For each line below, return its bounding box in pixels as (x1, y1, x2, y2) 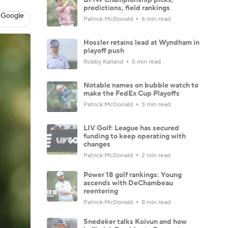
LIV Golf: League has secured (83, 123, 179, 133)
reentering (83, 186, 118, 196)
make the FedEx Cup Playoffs (83, 89, 180, 98)
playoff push (83, 46, 124, 55)
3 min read (140, 100, 170, 108)
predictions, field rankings (83, 3, 170, 13)
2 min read (140, 151, 170, 159)
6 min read (140, 15, 170, 23)
